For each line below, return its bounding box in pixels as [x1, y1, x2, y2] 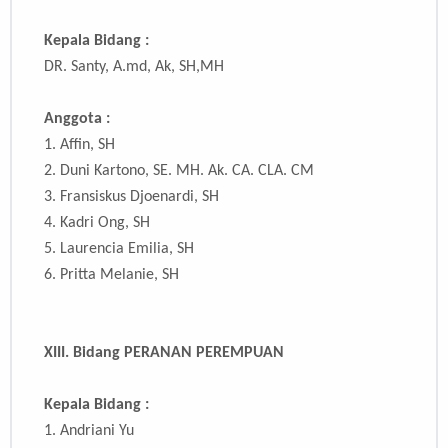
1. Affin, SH [44, 137, 115, 154]
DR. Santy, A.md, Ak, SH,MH [44, 59, 224, 76]
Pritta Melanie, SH [60, 267, 179, 284]
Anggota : [44, 111, 110, 128]
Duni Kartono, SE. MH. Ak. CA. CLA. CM [60, 163, 314, 180]
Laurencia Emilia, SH [60, 241, 194, 258]
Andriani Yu [60, 423, 134, 440]
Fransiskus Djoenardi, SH [60, 189, 219, 206]
